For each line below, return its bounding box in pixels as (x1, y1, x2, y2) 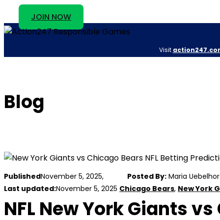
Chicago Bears (119, 184, 174, 194)
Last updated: (4, 184, 56, 194)
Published (4, 171, 41, 182)
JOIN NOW (31, 11, 71, 23)
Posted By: (127, 171, 166, 182)
